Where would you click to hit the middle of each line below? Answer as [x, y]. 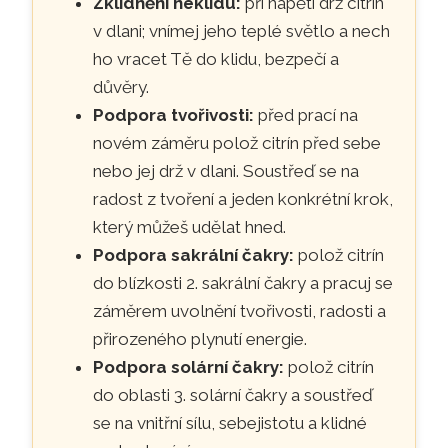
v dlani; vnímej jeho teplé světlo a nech [242, 30]
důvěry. [121, 86]
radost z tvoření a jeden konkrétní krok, [243, 198]
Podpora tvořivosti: [174, 114]
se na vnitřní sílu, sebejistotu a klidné [230, 422]
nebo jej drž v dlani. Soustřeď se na [226, 170]
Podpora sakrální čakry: [194, 254]
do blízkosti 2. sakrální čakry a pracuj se [243, 282]
